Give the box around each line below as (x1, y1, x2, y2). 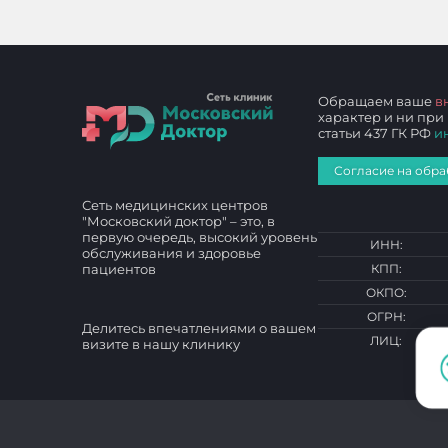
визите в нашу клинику (82, 336, 240, 352)
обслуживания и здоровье (82, 244, 261, 261)
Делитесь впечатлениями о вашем (82, 320, 316, 336)
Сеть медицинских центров (82, 196, 268, 213)
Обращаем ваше (318, 93, 435, 109)
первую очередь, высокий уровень (82, 228, 317, 245)
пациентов (82, 260, 156, 277)
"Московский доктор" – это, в (82, 212, 275, 229)
